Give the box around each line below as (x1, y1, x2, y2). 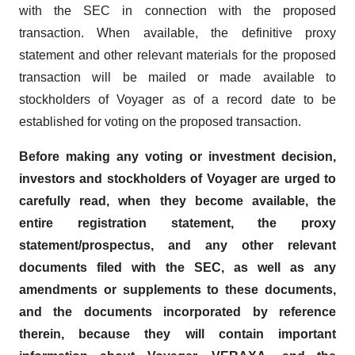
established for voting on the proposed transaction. (19, 115, 301, 128)
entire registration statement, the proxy (19, 216, 336, 230)
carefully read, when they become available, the (19, 194, 336, 208)
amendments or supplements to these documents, (19, 283, 336, 296)
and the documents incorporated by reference (19, 305, 336, 319)
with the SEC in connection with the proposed (19, 4, 336, 17)
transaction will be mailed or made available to (19, 71, 336, 84)
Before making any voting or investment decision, (19, 150, 336, 163)
